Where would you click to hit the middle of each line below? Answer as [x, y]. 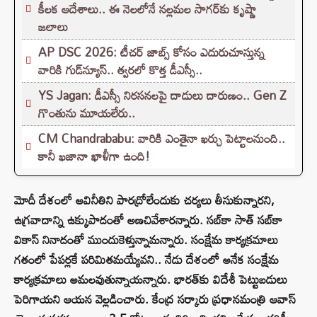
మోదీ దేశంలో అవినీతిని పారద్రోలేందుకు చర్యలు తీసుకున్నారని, [144, 200]
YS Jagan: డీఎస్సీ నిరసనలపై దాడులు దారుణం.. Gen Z [162, 96]
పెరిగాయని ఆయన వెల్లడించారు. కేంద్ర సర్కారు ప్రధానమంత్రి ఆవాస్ [155, 299]
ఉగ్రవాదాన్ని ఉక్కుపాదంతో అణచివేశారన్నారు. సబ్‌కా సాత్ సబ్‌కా [148, 220]
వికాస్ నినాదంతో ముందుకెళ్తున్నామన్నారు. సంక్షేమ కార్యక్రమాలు [146, 240]
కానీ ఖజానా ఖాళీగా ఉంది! [94, 156]
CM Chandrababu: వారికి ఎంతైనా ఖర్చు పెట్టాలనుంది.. [162, 139]
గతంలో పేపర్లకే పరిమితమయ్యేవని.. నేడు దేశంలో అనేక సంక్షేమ [146, 260]
